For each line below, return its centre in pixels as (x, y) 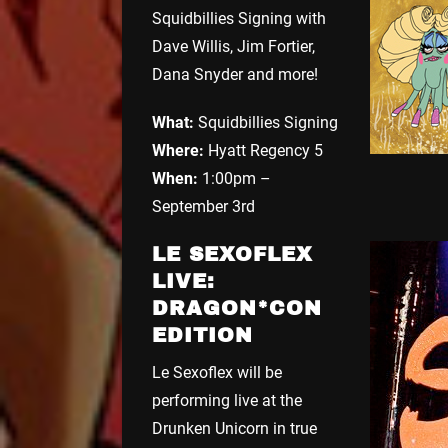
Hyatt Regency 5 (263, 150)
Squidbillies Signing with (239, 18)
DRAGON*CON (237, 307)
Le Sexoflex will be (217, 372)
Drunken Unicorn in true (234, 428)
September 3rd (203, 206)
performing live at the (227, 400)
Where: (178, 150)
